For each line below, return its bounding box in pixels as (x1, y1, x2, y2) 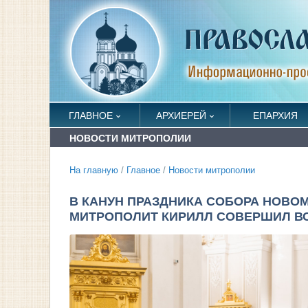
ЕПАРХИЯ (252, 110, 298, 121)
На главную (69, 166, 118, 175)
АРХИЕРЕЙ (155, 110, 206, 121)
